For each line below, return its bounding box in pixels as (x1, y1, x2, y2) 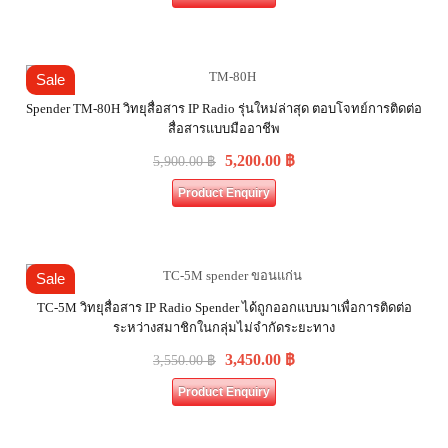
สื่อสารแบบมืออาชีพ (168, 121, 280, 136)
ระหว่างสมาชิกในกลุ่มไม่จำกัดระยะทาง (113, 320, 335, 335)
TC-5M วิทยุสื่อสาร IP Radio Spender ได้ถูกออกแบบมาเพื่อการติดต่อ (36, 300, 412, 315)
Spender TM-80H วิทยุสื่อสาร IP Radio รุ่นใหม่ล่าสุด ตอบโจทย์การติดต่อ (26, 101, 422, 116)
